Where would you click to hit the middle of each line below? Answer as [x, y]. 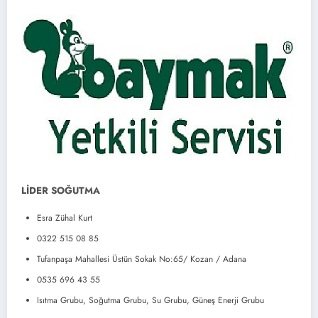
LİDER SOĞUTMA [61, 191]
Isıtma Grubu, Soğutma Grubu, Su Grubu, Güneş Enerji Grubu [150, 301]
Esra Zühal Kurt [65, 218]
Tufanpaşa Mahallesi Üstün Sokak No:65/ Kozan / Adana [142, 259]
